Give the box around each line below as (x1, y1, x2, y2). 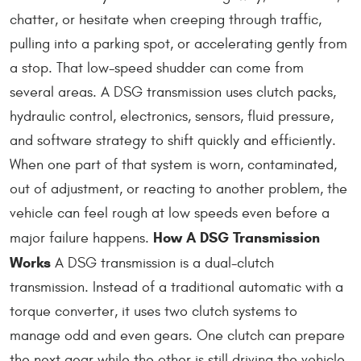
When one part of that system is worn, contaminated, (10, 156, 337, 173)
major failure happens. (10, 229, 153, 247)
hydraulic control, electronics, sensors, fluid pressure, (10, 107, 334, 125)
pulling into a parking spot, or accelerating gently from (10, 35, 347, 52)
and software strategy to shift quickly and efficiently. (10, 131, 336, 149)
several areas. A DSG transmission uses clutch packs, (10, 83, 336, 101)
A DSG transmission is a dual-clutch (51, 254, 274, 272)
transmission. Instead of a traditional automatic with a (10, 278, 343, 296)
